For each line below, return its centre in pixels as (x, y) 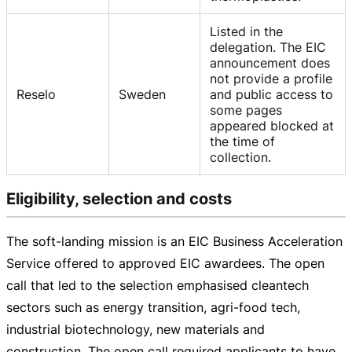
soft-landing (68, 242)
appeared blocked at (272, 125)
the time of (242, 141)
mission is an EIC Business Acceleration (224, 242)
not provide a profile (271, 78)
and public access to (271, 94)
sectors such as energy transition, (108, 308)
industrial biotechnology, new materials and (136, 330)
